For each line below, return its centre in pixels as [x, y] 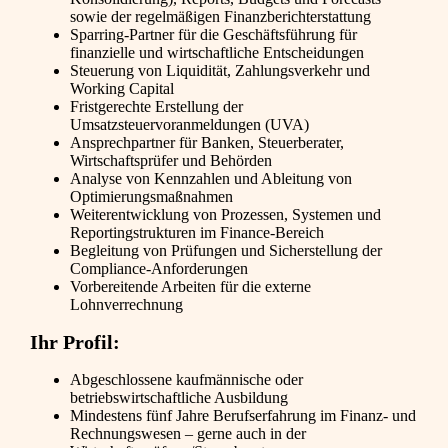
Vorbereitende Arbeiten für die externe [190, 287]
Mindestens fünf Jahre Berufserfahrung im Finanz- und [243, 415]
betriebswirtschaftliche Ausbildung [179, 397]
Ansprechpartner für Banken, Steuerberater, [207, 143]
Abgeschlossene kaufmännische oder [186, 379]
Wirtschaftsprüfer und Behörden [171, 161]
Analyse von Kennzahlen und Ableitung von [211, 179]
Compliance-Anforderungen [159, 269]
